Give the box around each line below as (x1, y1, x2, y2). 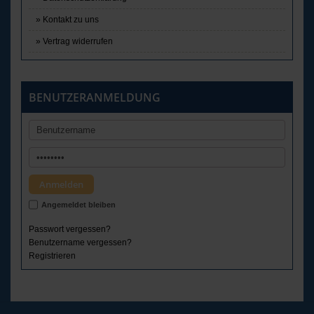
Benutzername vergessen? (29, 238, 132, 247)
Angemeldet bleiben (41, 200, 116, 210)
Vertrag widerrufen (43, 36, 113, 47)
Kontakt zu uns (43, 15, 99, 25)
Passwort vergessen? (29, 224, 111, 234)
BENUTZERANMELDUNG (29, 90, 161, 106)
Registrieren (29, 251, 76, 261)
